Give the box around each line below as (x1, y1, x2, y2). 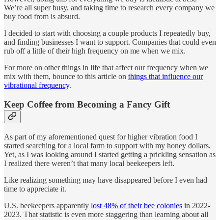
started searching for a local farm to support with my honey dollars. (4, 141, 211, 150)
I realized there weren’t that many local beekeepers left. (4, 159, 174, 167)
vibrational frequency (4, 81, 69, 90)
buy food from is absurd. (4, 12, 80, 21)
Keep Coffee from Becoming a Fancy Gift (4, 99, 170, 110)
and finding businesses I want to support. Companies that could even (4, 38, 216, 47)
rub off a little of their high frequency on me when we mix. (4, 47, 186, 55)
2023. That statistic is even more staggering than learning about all (4, 210, 208, 219)
